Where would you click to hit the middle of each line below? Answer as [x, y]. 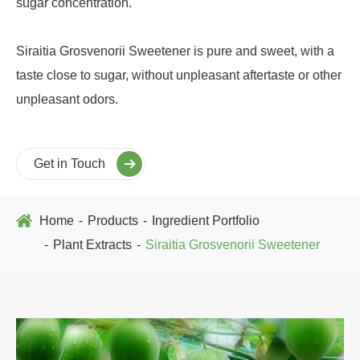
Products [113, 220]
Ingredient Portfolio [206, 220]
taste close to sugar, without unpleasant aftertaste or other [179, 75]
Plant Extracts [92, 244]
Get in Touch [71, 163]
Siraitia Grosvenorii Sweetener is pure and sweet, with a [175, 51]
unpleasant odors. [67, 99]
